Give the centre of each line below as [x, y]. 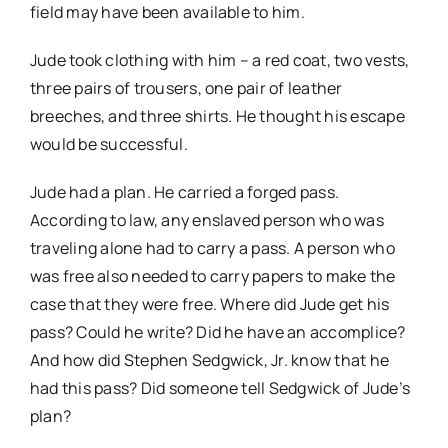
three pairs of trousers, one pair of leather [186, 88]
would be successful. [108, 144]
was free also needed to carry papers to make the [212, 276]
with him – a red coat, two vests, [290, 60]
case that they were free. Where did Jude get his [209, 304]
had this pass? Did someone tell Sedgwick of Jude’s [219, 388]
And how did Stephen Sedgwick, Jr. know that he [209, 360]
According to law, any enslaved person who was [206, 220]
